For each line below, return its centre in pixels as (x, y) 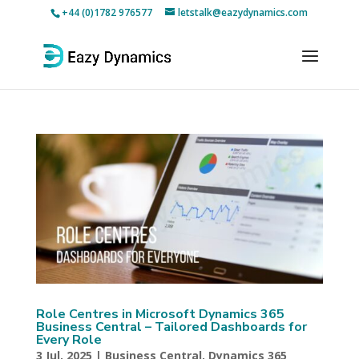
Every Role (69, 340)
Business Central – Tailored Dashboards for (171, 327)
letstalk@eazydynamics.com (243, 12)
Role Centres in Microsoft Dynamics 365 (160, 315)
